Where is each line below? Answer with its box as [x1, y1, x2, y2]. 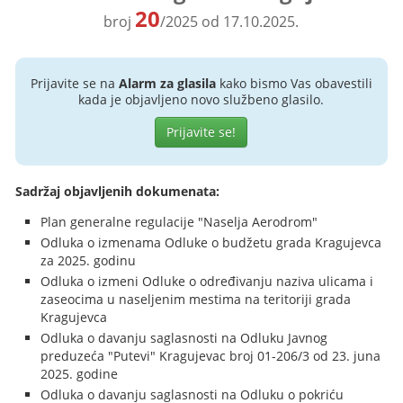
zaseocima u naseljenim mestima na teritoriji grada [40, 291, 352, 308]
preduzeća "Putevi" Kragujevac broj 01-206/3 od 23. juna [40, 347, 381, 364]
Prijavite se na [30, 75, 119, 92]
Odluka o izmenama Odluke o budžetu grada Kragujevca [40, 234, 382, 251]
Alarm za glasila [118, 75, 216, 92]
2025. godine [40, 365, 119, 382]
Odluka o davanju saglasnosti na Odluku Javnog [40, 329, 328, 346]
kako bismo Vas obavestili [215, 75, 372, 92]
